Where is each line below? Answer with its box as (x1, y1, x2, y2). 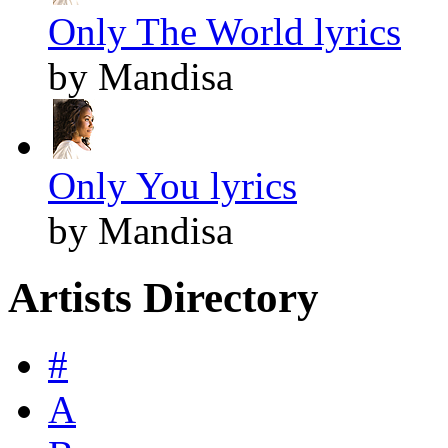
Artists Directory (8, 273, 319, 321)
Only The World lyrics (48, 9, 401, 53)
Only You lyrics (48, 163, 297, 207)
